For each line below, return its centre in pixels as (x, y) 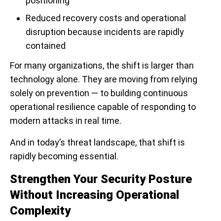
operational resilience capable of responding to (103, 107)
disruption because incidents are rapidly (105, 32)
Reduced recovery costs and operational (106, 18)
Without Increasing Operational (94, 195)
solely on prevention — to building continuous (99, 93)
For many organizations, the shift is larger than (102, 66)
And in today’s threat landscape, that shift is (97, 143)
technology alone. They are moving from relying (104, 79)
